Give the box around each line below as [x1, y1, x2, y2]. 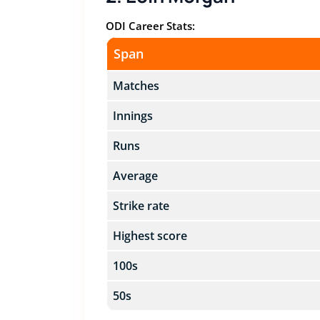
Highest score [112, 228, 187, 244]
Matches [112, 78, 159, 94]
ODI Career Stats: [105, 19, 195, 33]
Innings [112, 108, 153, 124]
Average [112, 168, 158, 184]
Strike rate [112, 198, 169, 214]
